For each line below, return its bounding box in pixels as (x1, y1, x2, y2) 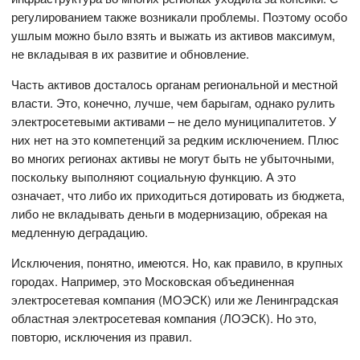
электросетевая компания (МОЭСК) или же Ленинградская (11, 290, 339, 308)
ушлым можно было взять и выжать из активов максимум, (11, 26, 336, 43)
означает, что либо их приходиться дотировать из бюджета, (11, 186, 346, 203)
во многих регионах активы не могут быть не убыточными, (11, 149, 335, 166)
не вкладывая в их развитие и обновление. (11, 44, 250, 62)
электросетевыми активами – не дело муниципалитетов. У (11, 112, 337, 129)
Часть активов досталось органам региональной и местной (11, 75, 338, 92)
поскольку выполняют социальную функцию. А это (11, 167, 297, 185)
